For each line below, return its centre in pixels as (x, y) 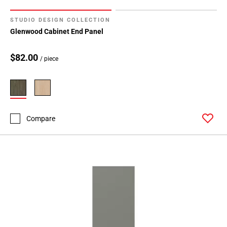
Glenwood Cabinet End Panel (57, 32)
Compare (41, 118)
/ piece (49, 59)
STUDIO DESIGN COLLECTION (60, 20)
